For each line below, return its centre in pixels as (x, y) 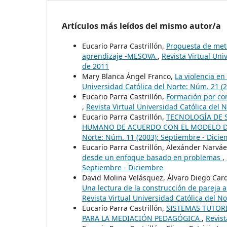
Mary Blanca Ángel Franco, (128, 76)
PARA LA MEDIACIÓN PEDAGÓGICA (142, 218)
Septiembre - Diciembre (123, 167)
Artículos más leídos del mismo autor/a (141, 26)
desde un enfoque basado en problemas (152, 157)
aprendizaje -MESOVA (120, 56)
